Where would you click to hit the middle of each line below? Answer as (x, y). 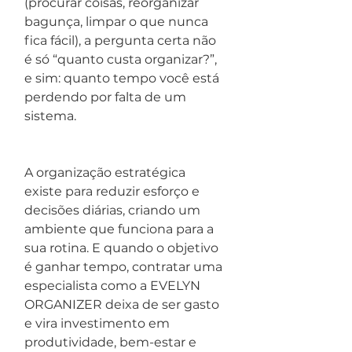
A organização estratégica (106, 172)
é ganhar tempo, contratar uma (125, 267)
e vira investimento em (99, 323)
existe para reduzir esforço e (114, 191)
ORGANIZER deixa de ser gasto (123, 304)
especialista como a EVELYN (114, 286)
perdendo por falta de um (107, 97)
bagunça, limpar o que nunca (118, 22)
